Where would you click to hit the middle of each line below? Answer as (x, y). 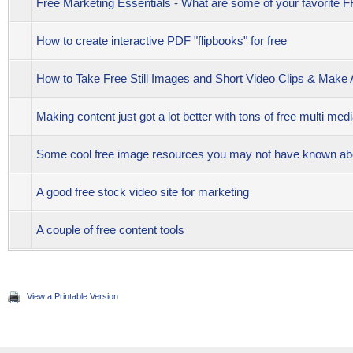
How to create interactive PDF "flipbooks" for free (162, 41)
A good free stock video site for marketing (143, 192)
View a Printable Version (72, 296)
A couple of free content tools (110, 230)
